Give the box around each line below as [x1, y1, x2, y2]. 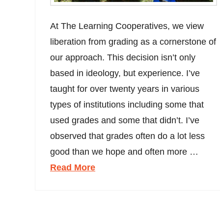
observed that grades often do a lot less [50, 131, 205, 141]
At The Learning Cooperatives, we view [50, 21, 204, 31]
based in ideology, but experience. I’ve [50, 68, 200, 78]
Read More [50, 162, 96, 172]
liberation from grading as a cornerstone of [50, 36, 217, 47]
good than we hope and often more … [50, 146, 199, 157]
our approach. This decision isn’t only [50, 52, 196, 62]
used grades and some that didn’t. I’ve [50, 115, 200, 125]
